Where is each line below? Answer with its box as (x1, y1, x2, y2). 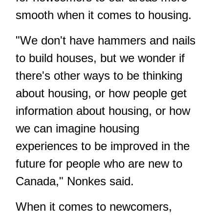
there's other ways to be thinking (16, 68, 182, 82)
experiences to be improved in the (16, 139, 190, 153)
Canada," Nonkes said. (16, 174, 134, 188)
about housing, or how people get (16, 86, 187, 100)
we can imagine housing (16, 121, 139, 135)
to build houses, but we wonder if (16, 51, 185, 65)
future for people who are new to (16, 156, 182, 170)
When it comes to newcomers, (16, 199, 172, 213)
